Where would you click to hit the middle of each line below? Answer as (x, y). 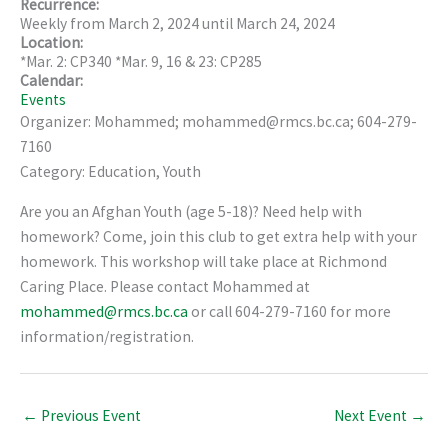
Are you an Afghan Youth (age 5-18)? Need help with (191, 212)
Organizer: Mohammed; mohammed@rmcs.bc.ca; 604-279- (218, 122)
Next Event (372, 415)
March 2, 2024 (153, 24)
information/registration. (107, 337)
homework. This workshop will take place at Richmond (203, 262)
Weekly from (64, 24)
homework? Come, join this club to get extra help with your (218, 237)
